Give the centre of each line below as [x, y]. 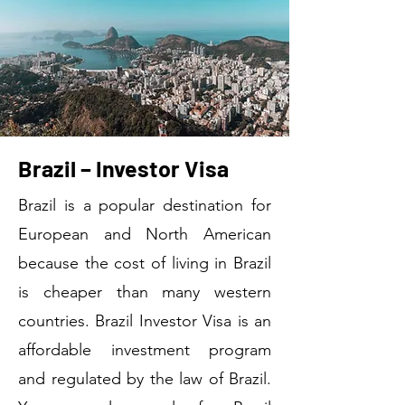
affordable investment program [145, 350]
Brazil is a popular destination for [145, 205]
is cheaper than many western [145, 292]
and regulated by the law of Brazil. [145, 379]
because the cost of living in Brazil [145, 263]
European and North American [145, 234]
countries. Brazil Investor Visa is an [145, 321]
